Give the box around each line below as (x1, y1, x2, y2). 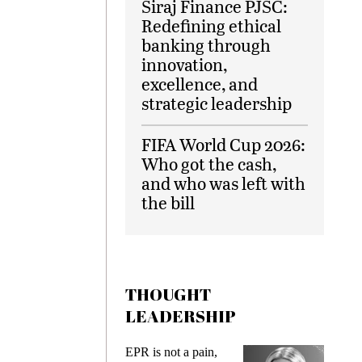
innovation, (141, 53, 227, 77)
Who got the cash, (141, 152, 276, 176)
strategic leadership (141, 91, 292, 116)
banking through (141, 33, 271, 57)
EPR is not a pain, (4, 345, 97, 360)
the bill (141, 191, 195, 215)
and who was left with (141, 171, 305, 196)
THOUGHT (125, 283, 211, 306)
